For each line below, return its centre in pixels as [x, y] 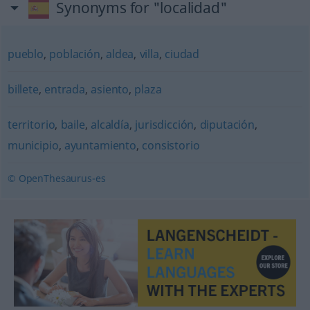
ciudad [182, 54]
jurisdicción [165, 124]
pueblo [25, 54]
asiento [110, 89]
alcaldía [110, 124]
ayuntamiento [100, 145]
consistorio [171, 145]
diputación [227, 124]
